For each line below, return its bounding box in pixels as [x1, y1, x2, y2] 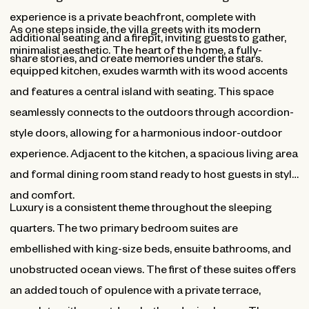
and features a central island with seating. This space [9, 83, 274, 97]
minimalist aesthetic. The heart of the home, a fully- [9, 42, 262, 56]
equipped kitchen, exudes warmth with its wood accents [9, 63, 288, 77]
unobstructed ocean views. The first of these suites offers [9, 261, 296, 275]
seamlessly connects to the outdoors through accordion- [9, 104, 294, 118]
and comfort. [9, 187, 74, 201]
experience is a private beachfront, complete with [9, 9, 256, 23]
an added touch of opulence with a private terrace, [9, 282, 261, 296]
